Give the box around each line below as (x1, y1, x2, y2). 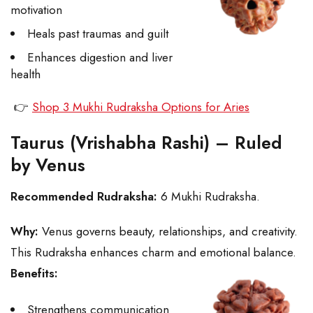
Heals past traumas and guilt (27, 25, 168, 43)
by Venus (10, 152, 85, 178)
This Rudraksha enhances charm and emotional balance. (10, 244, 296, 261)
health (10, 66, 41, 83)
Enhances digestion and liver (27, 49, 173, 66)
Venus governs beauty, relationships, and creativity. (38, 223, 298, 240)
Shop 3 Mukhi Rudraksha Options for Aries (32, 99, 249, 116)
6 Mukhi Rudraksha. (157, 188, 263, 205)
